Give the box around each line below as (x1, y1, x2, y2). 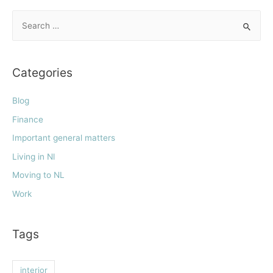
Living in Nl (12, 151, 55, 161)
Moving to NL (12, 170, 65, 180)
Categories (12, 65, 73, 80)
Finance (12, 114, 43, 124)
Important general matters (12, 133, 115, 143)
